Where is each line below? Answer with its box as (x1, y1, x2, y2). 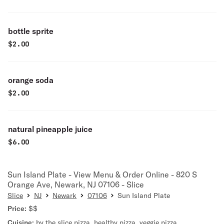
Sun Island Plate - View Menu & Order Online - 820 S (7, 169, 197, 179)
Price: (7, 204, 26, 213)
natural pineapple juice (8, 124, 92, 134)
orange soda (8, 75, 53, 85)
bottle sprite (8, 26, 53, 36)
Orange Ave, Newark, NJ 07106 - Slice (7, 179, 144, 189)
